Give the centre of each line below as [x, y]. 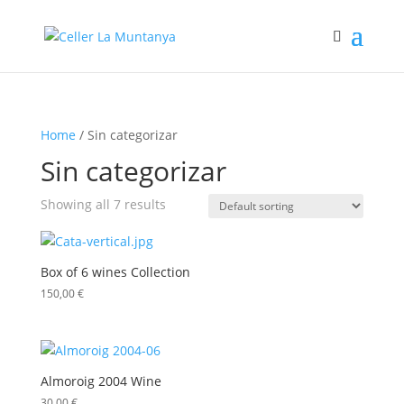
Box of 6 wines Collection [115, 272]
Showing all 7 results [103, 204]
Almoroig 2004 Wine [101, 381]
